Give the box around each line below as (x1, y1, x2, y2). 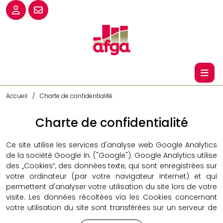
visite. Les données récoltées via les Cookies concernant (6, 192, 217, 203)
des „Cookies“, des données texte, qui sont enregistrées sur (6, 161, 217, 171)
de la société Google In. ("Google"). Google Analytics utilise (6, 150, 217, 161)
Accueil (6, 92, 27, 101)
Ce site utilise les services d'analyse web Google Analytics (6, 140, 217, 150)
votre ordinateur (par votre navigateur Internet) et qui (6, 171, 217, 182)
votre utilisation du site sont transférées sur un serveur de (6, 203, 217, 213)
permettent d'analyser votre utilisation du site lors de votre (6, 182, 217, 192)
